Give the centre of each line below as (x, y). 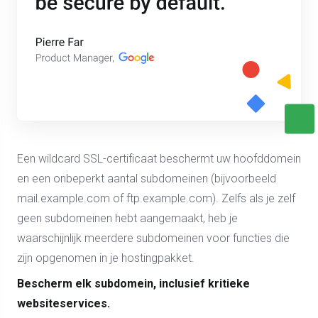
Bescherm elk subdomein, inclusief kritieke (133, 284)
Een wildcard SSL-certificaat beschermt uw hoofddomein (159, 159)
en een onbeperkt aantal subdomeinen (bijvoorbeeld (147, 179)
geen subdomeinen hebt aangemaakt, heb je (127, 218)
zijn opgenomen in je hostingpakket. (106, 258)
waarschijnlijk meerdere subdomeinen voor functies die (153, 238)
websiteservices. (64, 303)
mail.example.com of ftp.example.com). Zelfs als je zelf (156, 198)
